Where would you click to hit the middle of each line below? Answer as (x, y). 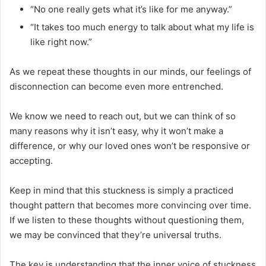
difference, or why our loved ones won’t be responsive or (130, 145)
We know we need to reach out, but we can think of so (123, 116)
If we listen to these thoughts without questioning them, (127, 220)
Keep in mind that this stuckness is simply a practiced (121, 190)
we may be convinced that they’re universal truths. (115, 235)
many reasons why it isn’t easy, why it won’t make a (116, 131)
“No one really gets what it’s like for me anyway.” (131, 9)
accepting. (31, 160)
